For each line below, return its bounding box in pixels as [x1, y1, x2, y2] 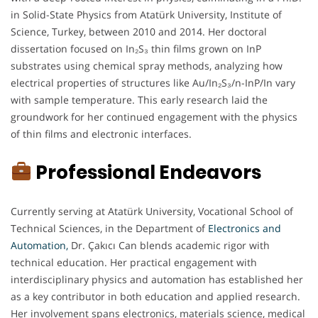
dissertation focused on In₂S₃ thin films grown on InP [11, 41, 261, 55]
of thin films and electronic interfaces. [11, 126, 192, 141]
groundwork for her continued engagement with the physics [11, 109, 297, 124]
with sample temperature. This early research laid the [11, 92, 268, 106]
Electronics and [208, 221, 281, 235]
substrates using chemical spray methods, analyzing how [11, 58, 283, 72]
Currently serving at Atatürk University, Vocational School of [11, 204, 293, 218]
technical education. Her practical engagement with [11, 255, 257, 269]
